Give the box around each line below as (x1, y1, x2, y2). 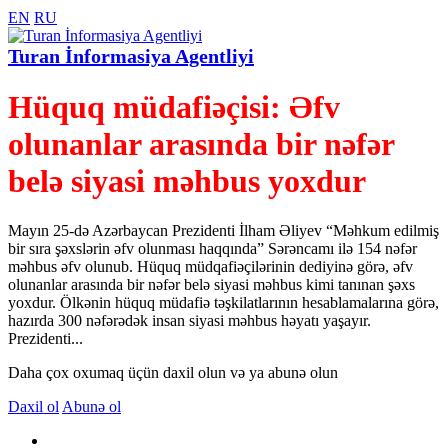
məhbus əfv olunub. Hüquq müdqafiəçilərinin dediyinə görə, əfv (8, 257, 413, 275)
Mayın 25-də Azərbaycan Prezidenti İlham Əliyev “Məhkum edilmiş (8, 221, 439, 239)
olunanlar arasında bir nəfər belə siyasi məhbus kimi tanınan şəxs (8, 275, 415, 293)
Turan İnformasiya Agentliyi (8, 45, 254, 68)
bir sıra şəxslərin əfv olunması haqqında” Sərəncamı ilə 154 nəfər (8, 239, 417, 257)
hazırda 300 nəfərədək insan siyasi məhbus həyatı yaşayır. (8, 311, 371, 329)
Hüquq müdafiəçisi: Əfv (8, 89, 340, 126)
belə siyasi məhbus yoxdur (8, 163, 366, 200)
